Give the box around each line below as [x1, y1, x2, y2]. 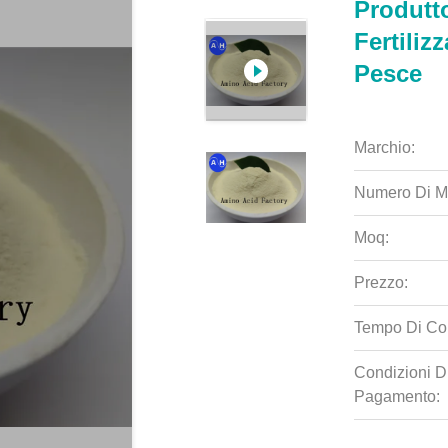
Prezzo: [353, 274, 408, 291]
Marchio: [353, 139, 415, 156]
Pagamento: [353, 388, 440, 405]
